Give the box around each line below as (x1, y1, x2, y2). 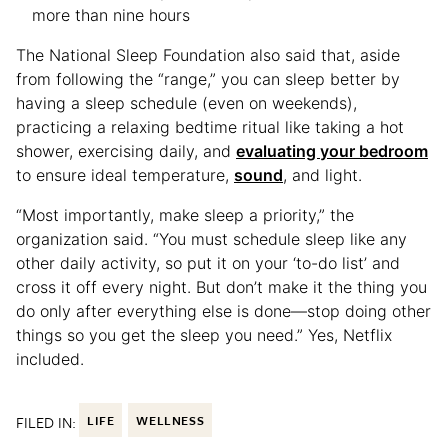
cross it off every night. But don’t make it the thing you (16, 276, 427, 297)
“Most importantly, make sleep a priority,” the (16, 204, 354, 225)
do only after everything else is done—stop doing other (16, 300, 431, 321)
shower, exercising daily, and (16, 140, 236, 161)
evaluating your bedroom (236, 140, 428, 161)
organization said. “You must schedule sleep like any (16, 228, 407, 249)
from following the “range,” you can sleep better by (16, 68, 400, 89)
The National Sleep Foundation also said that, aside (16, 44, 400, 65)
